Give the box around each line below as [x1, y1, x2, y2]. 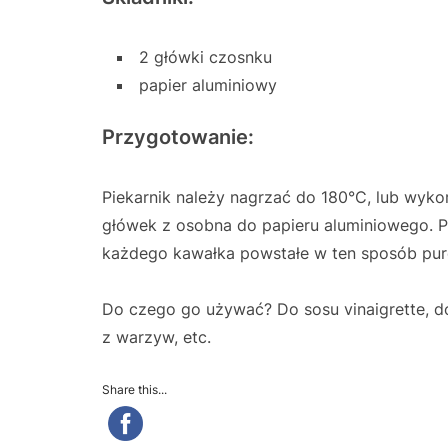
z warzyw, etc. [102, 326, 211, 347]
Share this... [102, 381, 167, 397]
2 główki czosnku [139, 46, 272, 67]
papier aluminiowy [139, 74, 277, 95]
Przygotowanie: [102, 124, 254, 149]
